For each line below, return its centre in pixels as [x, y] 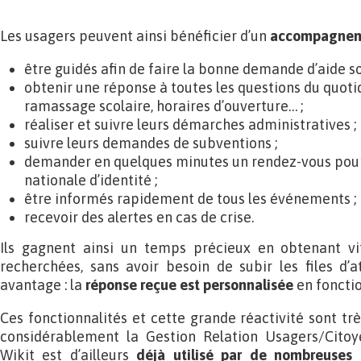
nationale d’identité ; [91, 180]
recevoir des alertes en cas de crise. [139, 217]
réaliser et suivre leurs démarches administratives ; [190, 124]
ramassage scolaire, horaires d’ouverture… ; [164, 106]
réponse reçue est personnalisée [189, 285]
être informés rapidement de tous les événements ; [190, 199]
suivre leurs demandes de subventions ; [151, 143]
